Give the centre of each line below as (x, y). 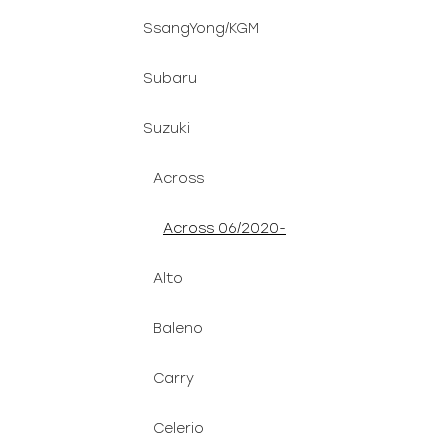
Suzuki (166, 128)
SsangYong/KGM (201, 28)
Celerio (178, 428)
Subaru (170, 78)
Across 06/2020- (224, 228)
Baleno (178, 328)
